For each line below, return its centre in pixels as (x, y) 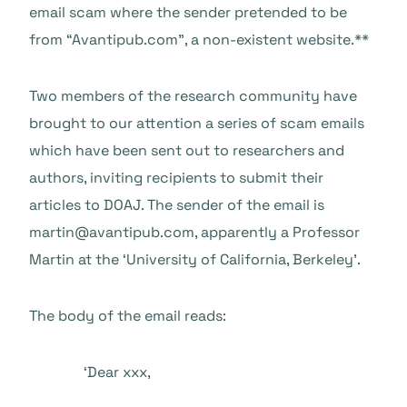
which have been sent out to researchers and (187, 150)
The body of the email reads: (128, 316)
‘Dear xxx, (117, 372)
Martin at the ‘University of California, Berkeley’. (195, 259)
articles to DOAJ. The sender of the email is (177, 205)
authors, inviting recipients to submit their (176, 178)
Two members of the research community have (193, 96)
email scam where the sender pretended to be (188, 12)
